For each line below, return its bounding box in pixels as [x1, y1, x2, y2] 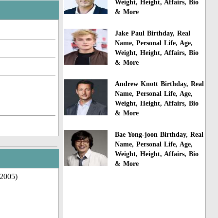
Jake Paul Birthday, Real [115, 30, 191, 37]
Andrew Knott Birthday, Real [115, 80, 204, 88]
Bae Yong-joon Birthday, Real [115, 130, 204, 138]
